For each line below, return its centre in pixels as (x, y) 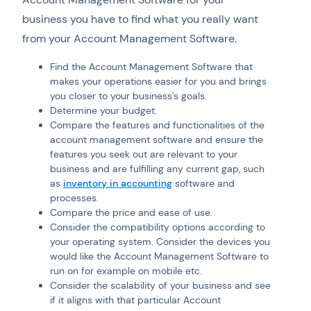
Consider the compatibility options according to (158, 227)
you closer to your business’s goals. (128, 96)
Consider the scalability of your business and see (160, 286)
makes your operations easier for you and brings (158, 82)
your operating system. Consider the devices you (160, 242)
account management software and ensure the (157, 140)
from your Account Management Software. (131, 39)
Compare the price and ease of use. (131, 213)
